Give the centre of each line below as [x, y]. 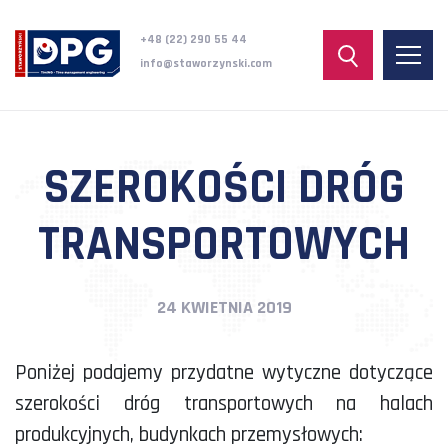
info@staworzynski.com [205, 63]
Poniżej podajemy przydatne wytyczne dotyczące [224, 372]
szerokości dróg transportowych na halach [224, 403]
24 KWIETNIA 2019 [224, 307]
